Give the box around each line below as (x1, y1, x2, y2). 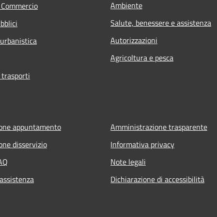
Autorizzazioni (110, 34, 157, 46)
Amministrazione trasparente (110, 121, 207, 133)
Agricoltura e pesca (110, 51, 173, 63)
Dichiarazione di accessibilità (110, 173, 204, 185)
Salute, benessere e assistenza (110, 16, 211, 29)
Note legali (110, 155, 146, 168)
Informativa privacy (110, 138, 174, 150)
